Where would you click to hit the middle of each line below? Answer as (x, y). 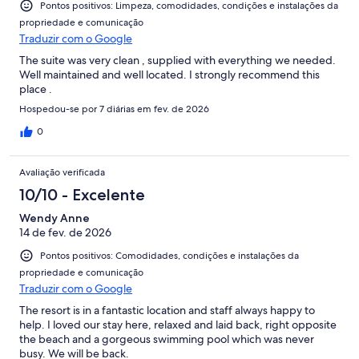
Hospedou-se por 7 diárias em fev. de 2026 (114, 109)
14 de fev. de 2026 (65, 233)
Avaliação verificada (62, 173)
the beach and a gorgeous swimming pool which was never (167, 339)
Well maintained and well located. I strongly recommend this (169, 75)
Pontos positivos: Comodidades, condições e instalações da (169, 256)
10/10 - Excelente (82, 195)
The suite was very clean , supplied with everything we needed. (177, 61)
